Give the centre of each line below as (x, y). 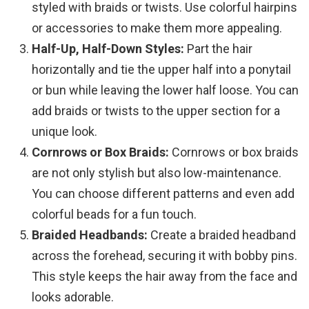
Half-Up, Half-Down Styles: (108, 49)
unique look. (64, 132)
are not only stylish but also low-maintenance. (157, 173)
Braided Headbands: (90, 235)
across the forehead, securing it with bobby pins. (165, 256)
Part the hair (218, 49)
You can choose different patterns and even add (163, 194)
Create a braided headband (222, 235)
